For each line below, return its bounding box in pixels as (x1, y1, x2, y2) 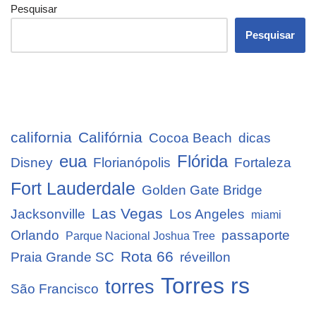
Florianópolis (93, 154, 171, 170)
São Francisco (11, 281, 99, 296)
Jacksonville (11, 206, 85, 221)
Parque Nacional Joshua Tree (66, 229, 215, 242)
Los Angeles (169, 206, 245, 221)
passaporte (221, 227, 290, 243)
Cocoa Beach (149, 130, 232, 145)
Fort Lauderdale (11, 178, 135, 198)
